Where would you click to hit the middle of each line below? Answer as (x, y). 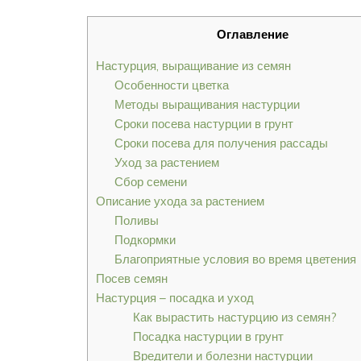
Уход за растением (166, 163)
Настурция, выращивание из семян (193, 66)
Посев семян (132, 279)
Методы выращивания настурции (207, 105)
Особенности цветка (171, 85)
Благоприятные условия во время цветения (235, 259)
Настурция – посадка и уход (175, 298)
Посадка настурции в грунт (208, 337)
